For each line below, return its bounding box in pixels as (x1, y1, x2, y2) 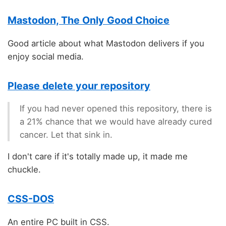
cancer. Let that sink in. (20, 130, 112, 140)
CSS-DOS (8, 192, 54, 205)
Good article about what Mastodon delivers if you (8, 38, 204, 49)
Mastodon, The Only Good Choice (8, 14, 169, 27)
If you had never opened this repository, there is (20, 103, 212, 114)
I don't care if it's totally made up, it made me (8, 151, 188, 162)
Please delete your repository (8, 79, 150, 92)
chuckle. (8, 164, 41, 175)
